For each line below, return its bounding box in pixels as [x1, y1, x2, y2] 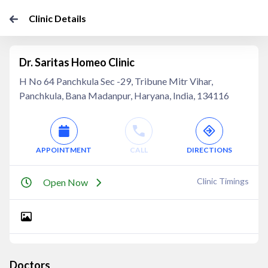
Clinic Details [29, 13, 86, 24]
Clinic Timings [197, 176, 249, 186]
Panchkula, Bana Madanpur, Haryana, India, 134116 [19, 90, 229, 101]
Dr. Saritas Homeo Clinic [19, 56, 135, 69]
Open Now [43, 176, 88, 188]
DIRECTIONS [186, 145, 232, 154]
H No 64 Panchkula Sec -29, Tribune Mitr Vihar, [19, 75, 213, 87]
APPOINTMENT [36, 145, 92, 154]
